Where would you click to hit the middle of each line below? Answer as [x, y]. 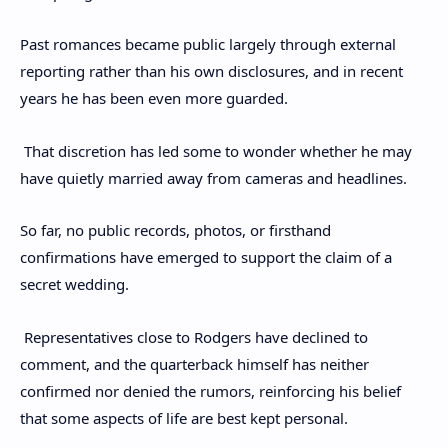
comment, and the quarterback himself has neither [194, 363]
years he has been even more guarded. [154, 98]
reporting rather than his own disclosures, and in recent [211, 71]
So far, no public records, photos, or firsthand [175, 230]
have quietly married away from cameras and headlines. [213, 177]
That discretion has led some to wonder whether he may [216, 150]
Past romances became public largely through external [208, 44]
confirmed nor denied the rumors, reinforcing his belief [210, 390]
